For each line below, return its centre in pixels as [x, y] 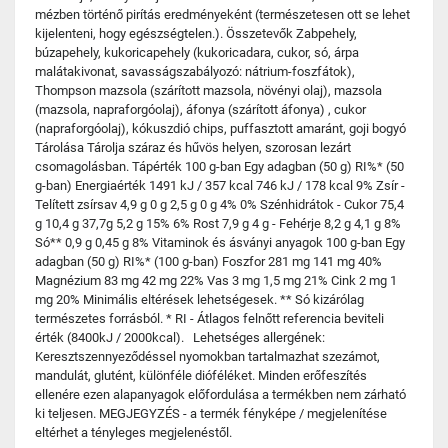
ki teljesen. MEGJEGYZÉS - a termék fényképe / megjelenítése [211, 413]
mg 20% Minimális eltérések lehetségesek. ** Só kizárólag [199, 299]
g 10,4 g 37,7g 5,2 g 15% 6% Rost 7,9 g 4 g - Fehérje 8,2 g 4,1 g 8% [218, 223]
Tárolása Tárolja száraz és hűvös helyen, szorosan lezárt [193, 147]
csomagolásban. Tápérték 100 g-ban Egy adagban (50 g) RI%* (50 [219, 166]
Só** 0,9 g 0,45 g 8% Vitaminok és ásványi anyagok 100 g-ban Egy [220, 242]
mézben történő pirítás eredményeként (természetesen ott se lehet [222, 14]
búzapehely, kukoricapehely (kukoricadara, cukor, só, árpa [197, 52]
